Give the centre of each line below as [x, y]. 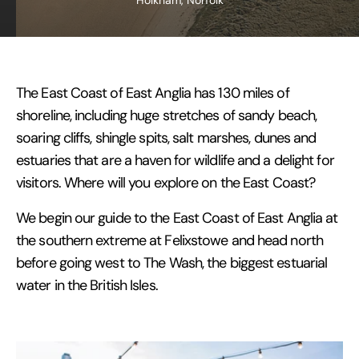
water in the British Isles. [87, 285]
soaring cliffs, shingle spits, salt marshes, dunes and [166, 138]
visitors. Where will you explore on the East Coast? [166, 183]
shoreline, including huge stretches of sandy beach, [167, 115]
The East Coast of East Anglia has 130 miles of [153, 93]
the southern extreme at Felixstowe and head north [169, 240]
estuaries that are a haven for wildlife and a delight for [175, 160]
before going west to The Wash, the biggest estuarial [172, 263]
